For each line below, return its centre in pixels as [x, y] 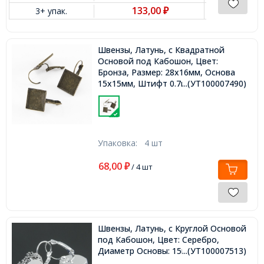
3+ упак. [52, 11]
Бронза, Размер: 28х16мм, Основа [166, 72]
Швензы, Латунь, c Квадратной [161, 50]
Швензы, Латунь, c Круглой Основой [172, 229]
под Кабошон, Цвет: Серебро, [158, 240]
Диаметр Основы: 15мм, [146, 251]
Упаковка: [121, 143]
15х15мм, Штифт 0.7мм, [146, 84]
